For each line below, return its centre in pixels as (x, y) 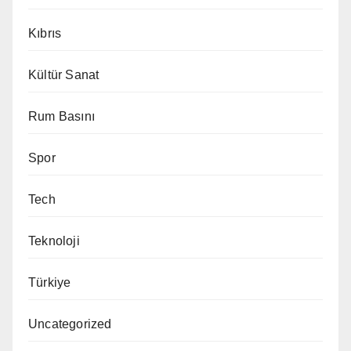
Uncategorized (70, 324)
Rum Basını (62, 116)
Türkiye (50, 282)
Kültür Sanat (64, 74)
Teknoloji (54, 241)
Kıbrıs (45, 33)
